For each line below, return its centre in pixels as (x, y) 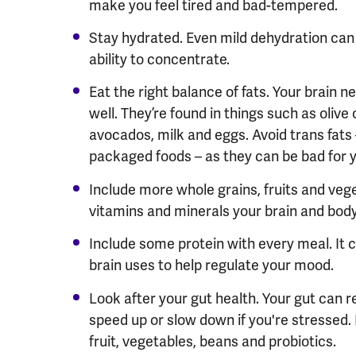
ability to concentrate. (159, 59)
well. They (120, 114)
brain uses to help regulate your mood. (211, 265)
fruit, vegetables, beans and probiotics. (213, 341)
